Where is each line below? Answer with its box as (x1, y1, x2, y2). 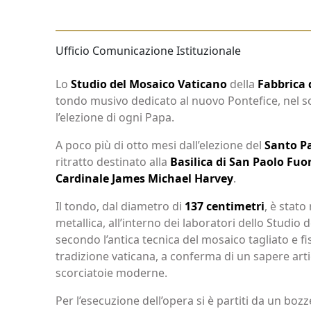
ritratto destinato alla (56, 154, 170, 169)
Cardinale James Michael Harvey (56, 171, 233, 186)
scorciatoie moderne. (56, 265, 167, 280)
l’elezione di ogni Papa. (56, 110, 174, 125)
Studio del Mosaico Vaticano (71, 76, 227, 92)
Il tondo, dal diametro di (56, 199, 185, 214)
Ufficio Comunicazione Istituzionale (56, 43, 241, 58)
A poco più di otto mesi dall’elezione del (56, 137, 264, 153)
